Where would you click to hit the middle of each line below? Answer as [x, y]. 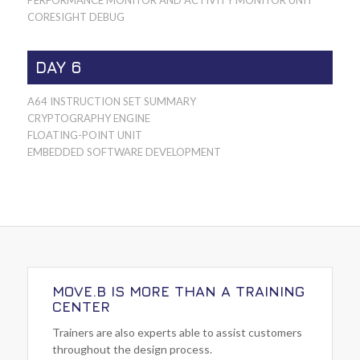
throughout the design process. [132, 350]
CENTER [81, 307]
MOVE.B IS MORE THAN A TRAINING [178, 292]
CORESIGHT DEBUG [76, 17]
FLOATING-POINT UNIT [84, 135]
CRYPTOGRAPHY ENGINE [88, 119]
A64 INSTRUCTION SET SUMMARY [111, 102]
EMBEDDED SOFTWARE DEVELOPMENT [124, 152]
